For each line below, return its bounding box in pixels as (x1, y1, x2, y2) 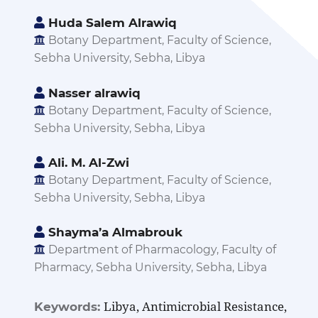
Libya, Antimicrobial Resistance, (103, 297, 287, 314)
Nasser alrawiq (44, 85, 141, 100)
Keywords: (33, 299, 104, 314)
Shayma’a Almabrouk (44, 225, 182, 240)
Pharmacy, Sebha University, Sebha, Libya (33, 261, 267, 275)
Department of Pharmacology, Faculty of (45, 243, 276, 257)
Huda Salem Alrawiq (44, 16, 177, 31)
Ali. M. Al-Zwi (44, 155, 129, 170)
